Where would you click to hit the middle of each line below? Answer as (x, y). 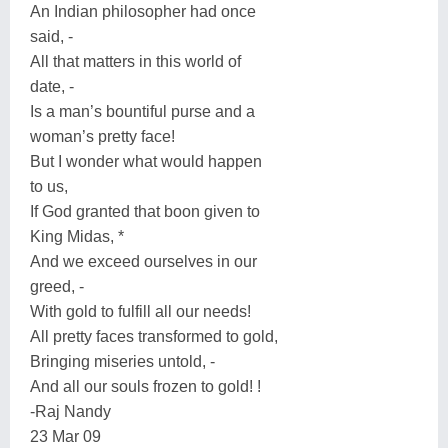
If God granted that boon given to (145, 211)
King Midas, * (77, 236)
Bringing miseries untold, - (122, 361)
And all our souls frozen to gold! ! (145, 386)
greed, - (57, 286)
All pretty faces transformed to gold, (154, 336)
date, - (52, 86)
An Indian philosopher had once (143, 11)
